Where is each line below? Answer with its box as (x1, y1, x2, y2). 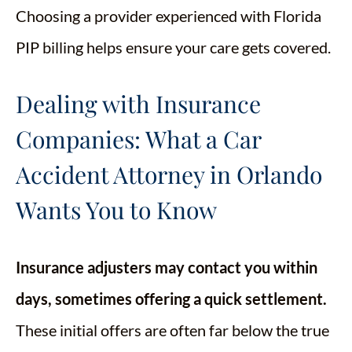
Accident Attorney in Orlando (16, 159, 322, 191)
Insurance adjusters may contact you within (16, 258, 317, 277)
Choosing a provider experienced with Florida (16, 6, 321, 26)
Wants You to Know (16, 194, 217, 226)
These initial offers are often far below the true (16, 321, 329, 340)
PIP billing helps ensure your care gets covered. (16, 38, 331, 57)
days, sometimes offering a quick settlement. (16, 289, 327, 309)
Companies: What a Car (16, 123, 261, 156)
